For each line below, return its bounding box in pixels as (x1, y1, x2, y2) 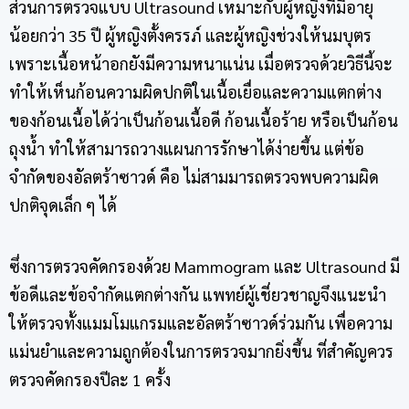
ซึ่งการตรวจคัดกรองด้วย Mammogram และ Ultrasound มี (9, 255, 400, 277)
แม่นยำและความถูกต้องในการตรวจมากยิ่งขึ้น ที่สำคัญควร (9, 340, 393, 362)
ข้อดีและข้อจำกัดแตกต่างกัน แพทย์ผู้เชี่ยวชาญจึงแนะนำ (9, 283, 386, 305)
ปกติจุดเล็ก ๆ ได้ (9, 194, 117, 215)
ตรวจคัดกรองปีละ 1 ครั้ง (9, 368, 171, 390)
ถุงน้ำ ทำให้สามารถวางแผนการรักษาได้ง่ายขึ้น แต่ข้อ (9, 137, 364, 159)
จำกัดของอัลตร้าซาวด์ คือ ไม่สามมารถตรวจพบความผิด (9, 165, 379, 187)
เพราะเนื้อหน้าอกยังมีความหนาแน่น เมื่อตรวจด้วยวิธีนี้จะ (9, 52, 393, 74)
